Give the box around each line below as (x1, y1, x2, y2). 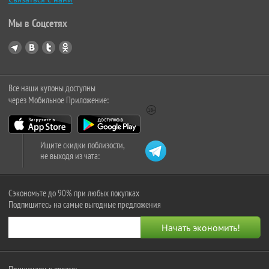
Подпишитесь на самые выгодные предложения (8, 199, 161, 211)
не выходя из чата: (40, 150, 100, 162)
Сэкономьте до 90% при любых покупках (8, 187, 139, 199)
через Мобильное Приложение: (8, 94, 109, 106)
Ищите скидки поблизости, (40, 139, 125, 151)
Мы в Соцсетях (8, 16, 67, 31)
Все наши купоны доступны (8, 82, 95, 94)
